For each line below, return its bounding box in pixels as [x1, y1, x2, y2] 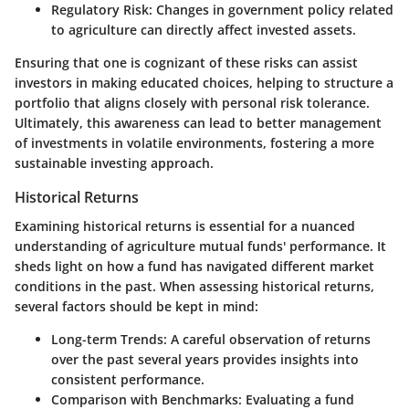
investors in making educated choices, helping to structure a [15, 74, 393, 92]
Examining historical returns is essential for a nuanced [15, 217, 355, 236]
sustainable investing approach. [15, 154, 214, 173]
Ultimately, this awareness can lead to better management [15, 114, 382, 132]
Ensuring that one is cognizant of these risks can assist [15, 54, 358, 72]
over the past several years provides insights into [51, 351, 359, 369]
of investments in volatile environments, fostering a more [15, 134, 374, 152]
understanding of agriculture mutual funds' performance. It [15, 237, 386, 256]
